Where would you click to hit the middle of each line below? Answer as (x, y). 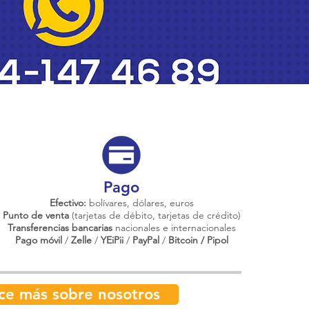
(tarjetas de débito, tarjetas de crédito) (156, 215)
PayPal (147, 240)
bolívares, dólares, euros (140, 202)
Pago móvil (38, 240)
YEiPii (112, 240)
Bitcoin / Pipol (198, 240)
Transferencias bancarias (60, 227)
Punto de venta (37, 215)
